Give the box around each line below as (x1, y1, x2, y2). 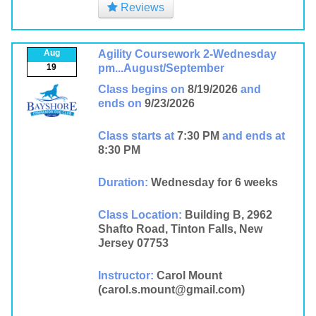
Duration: (97, 176, 148, 188)
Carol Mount (156, 269, 222, 281)
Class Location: (97, 209, 182, 221)
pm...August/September (97, 62, 224, 74)
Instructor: (97, 269, 154, 281)
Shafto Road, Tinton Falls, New (97, 223, 262, 235)
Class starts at (97, 130, 174, 142)
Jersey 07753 (97, 237, 169, 249)
